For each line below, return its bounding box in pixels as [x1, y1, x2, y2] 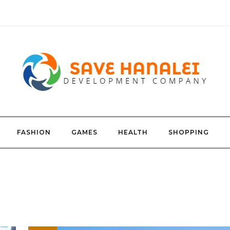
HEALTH [118, 128, 148, 136]
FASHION [17, 128, 51, 136]
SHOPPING [168, 128, 209, 136]
